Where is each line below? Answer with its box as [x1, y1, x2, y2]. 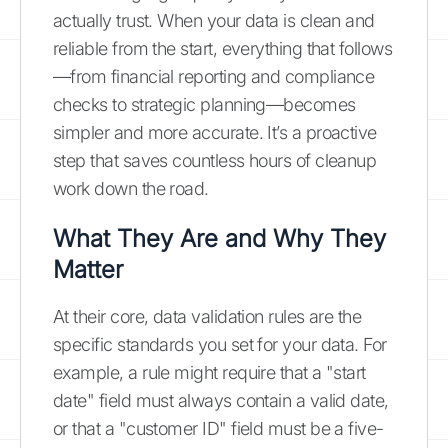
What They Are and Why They [53, 224, 386, 253]
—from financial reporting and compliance [53, 66, 375, 87]
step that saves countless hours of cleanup [53, 150, 377, 171]
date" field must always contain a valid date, [53, 390, 389, 411]
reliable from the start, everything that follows [53, 38, 393, 59]
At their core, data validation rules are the [53, 306, 362, 327]
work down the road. [53, 178, 209, 199]
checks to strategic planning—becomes [53, 94, 356, 115]
